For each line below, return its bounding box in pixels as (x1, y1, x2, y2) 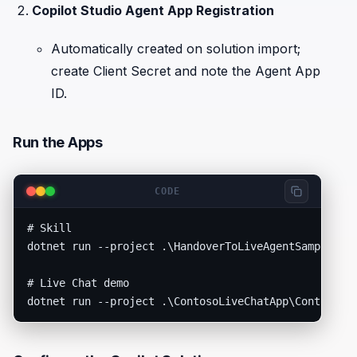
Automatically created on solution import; (51, 41, 300, 57)
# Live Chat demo (27, 277, 130, 290)
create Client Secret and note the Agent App (51, 63, 320, 79)
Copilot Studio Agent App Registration (32, 2, 274, 18)
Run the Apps (13, 134, 103, 151)
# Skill (27, 222, 73, 235)
